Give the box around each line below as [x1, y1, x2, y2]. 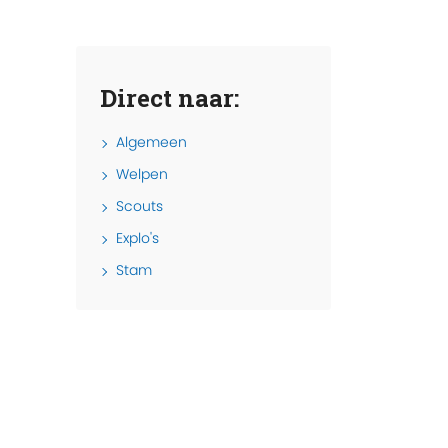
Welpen [116, 164, 168, 185]
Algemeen [116, 132, 187, 153]
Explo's [116, 228, 159, 249]
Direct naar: [100, 82, 239, 115]
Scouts [116, 196, 163, 217]
